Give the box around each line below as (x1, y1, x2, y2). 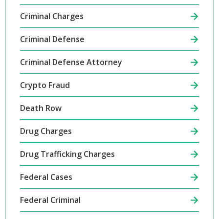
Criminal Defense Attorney (20, 57, 122, 68)
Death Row (20, 103, 62, 114)
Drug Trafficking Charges (20, 149, 115, 160)
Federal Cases (20, 172, 72, 183)
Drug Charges (20, 126, 72, 137)
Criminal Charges (20, 11, 84, 22)
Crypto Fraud (20, 80, 70, 91)
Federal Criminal (20, 195, 81, 206)
